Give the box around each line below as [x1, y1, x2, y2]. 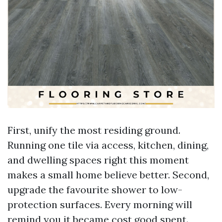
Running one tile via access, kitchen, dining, [7, 139, 209, 151]
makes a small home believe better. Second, [7, 168, 209, 181]
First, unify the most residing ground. [7, 124, 180, 136]
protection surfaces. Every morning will [7, 198, 192, 211]
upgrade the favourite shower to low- [7, 183, 182, 196]
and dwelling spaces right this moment [7, 154, 189, 166]
